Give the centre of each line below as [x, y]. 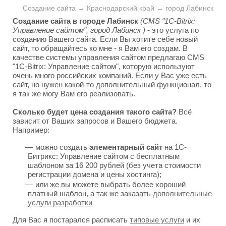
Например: [31, 130]
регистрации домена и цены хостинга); [95, 174]
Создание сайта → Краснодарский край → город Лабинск [118, 8]
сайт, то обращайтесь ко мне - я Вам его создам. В [100, 48]
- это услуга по [172, 30]
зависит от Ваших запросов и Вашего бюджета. [95, 121]
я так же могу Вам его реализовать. [74, 94]
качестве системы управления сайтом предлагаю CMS [108, 57]
